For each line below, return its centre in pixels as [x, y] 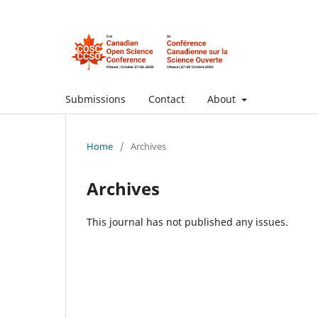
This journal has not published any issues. [187, 221]
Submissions [95, 99]
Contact [166, 99]
